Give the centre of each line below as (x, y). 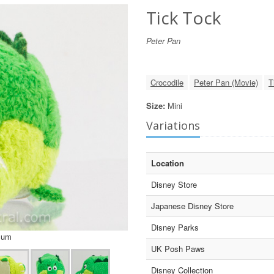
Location (168, 163)
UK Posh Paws (178, 249)
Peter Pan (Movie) (226, 82)
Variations (173, 125)
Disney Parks (175, 227)
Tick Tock (183, 18)
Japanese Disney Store (192, 206)
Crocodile (167, 82)
